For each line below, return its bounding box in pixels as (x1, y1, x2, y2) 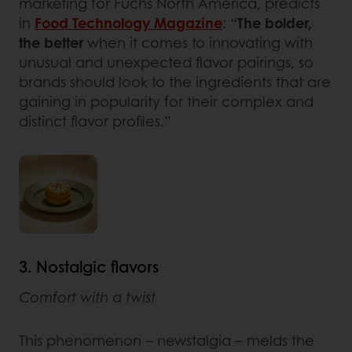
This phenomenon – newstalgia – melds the (19, 329, 314, 350)
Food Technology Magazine (35, 12, 222, 33)
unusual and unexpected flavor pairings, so (19, 51, 313, 72)
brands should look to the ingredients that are (19, 71, 331, 92)
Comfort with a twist (19, 286, 156, 307)
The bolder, (237, 12, 312, 33)
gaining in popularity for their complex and (19, 90, 313, 112)
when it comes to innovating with (83, 31, 313, 53)
